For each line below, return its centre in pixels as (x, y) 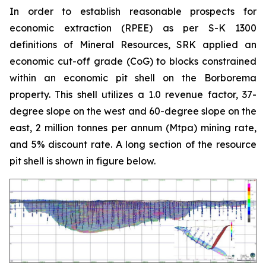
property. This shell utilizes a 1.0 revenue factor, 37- (133, 94)
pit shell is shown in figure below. (83, 161)
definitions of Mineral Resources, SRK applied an (133, 44)
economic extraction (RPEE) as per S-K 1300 (133, 28)
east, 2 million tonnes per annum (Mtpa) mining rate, (133, 127)
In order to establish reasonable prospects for (133, 11)
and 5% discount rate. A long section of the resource (133, 144)
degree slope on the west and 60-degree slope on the (133, 111)
